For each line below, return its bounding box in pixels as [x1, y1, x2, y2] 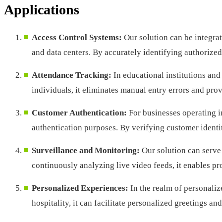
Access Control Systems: [32, 33, 124, 43]
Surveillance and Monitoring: [32, 146, 140, 156]
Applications [4, 1, 79, 17]
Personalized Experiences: [32, 183, 128, 193]
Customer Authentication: [32, 108, 129, 118]
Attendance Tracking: [32, 70, 113, 80]
